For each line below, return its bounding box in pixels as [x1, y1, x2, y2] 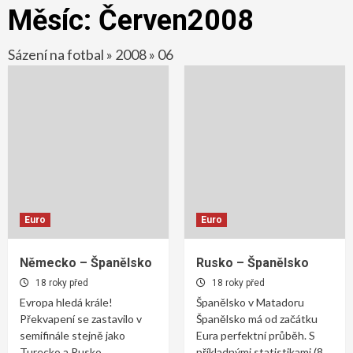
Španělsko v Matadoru [196, 295, 304, 309]
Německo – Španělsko [20, 255, 152, 270]
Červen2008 [98, 3, 254, 37]
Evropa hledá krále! [20, 295, 113, 309]
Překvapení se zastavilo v [20, 311, 142, 325]
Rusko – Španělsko [196, 255, 309, 270]
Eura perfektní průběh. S [196, 328, 315, 342]
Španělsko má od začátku [196, 311, 318, 325]
